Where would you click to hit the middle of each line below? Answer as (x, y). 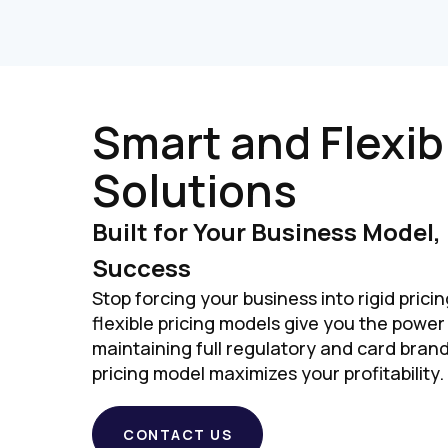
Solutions (194, 190)
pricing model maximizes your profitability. (268, 373)
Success (141, 267)
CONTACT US (177, 434)
